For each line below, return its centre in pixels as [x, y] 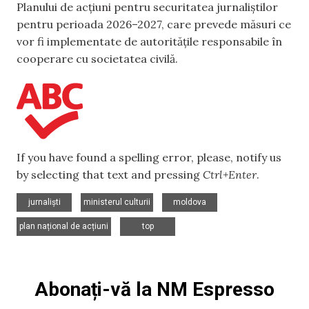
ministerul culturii [117, 202]
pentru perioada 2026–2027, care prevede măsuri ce [154, 24]
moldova [190, 202]
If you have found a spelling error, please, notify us [149, 157]
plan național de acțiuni [64, 226]
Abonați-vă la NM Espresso [154, 289]
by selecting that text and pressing [110, 174]
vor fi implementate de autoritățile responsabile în [149, 42]
